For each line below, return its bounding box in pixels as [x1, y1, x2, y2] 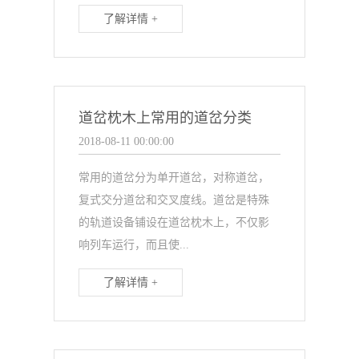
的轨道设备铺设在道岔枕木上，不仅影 [79, 216, 270, 228]
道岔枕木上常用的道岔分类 [79, 110, 252, 126]
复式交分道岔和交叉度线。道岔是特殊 [79, 194, 270, 206]
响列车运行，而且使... [79, 239, 190, 251]
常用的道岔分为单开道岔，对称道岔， [79, 171, 270, 184]
